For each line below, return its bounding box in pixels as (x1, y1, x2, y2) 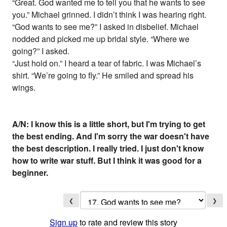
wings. (12, 82, 36, 94)
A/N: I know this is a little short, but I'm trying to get (12, 118, 206, 130)
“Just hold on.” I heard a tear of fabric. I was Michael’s (12, 57, 202, 69)
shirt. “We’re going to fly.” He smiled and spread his (12, 69, 194, 82)
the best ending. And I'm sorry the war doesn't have (12, 130, 210, 142)
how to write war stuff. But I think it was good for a (12, 155, 202, 167)
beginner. (12, 167, 49, 179)
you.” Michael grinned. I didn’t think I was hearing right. (12, 9, 207, 21)
